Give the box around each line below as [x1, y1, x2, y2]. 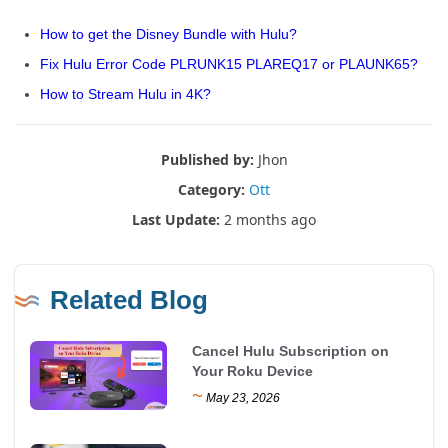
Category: [178, 180, 245, 199]
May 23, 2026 [203, 391, 281, 405]
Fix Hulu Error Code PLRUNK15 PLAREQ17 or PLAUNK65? [40, 56, 418, 72]
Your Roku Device [192, 363, 314, 379]
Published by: [160, 150, 254, 169]
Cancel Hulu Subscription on [192, 343, 390, 359]
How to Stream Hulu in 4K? [40, 86, 211, 102]
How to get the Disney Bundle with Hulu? [40, 26, 297, 42]
